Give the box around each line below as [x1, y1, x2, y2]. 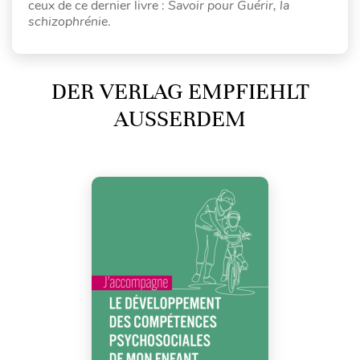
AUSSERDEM [114, 104, 225, 133]
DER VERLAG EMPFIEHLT [51, 77, 309, 105]
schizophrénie [28, 12, 108, 31]
